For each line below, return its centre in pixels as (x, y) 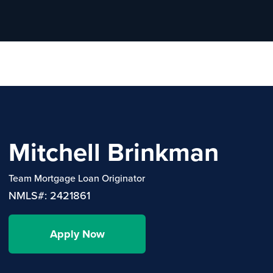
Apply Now (77, 234)
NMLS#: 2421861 (49, 195)
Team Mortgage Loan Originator (77, 178)
